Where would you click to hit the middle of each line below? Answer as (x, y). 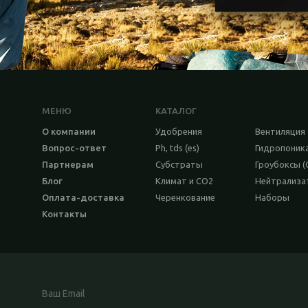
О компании (69, 132)
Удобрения (179, 132)
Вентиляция (280, 132)
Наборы (272, 198)
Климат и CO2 (184, 181)
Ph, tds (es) (177, 148)
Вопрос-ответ (74, 148)
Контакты (64, 214)
